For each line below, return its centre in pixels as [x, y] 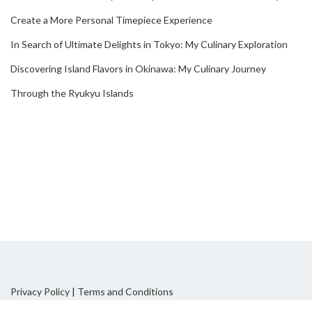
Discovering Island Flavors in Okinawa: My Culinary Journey [138, 68]
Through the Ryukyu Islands [72, 93]
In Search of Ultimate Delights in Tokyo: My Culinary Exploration [149, 44]
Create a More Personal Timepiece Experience [111, 19]
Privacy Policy [40, 291]
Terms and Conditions [125, 291]
